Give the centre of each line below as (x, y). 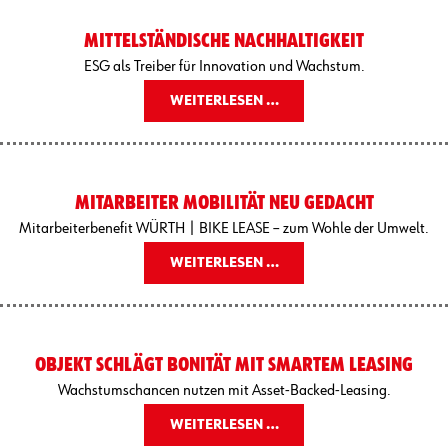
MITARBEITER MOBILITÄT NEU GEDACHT (224, 202)
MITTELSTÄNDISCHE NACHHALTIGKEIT (224, 40)
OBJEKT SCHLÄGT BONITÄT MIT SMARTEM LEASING (224, 364)
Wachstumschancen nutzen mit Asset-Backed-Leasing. (224, 390)
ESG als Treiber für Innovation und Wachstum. (224, 66)
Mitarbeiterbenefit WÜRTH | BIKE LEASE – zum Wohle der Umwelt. (224, 228)
